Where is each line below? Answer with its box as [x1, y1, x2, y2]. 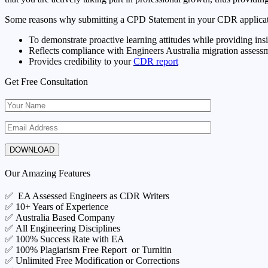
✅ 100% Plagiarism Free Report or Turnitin [5, 244, 172, 255]
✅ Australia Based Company [5, 212, 115, 223]
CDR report [133, 56, 178, 66]
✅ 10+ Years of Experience [5, 201, 108, 212]
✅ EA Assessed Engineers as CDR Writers [5, 190, 169, 201]
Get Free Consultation [5, 76, 88, 87]
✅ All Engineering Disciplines [5, 223, 120, 233]
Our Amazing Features [5, 167, 90, 178]
